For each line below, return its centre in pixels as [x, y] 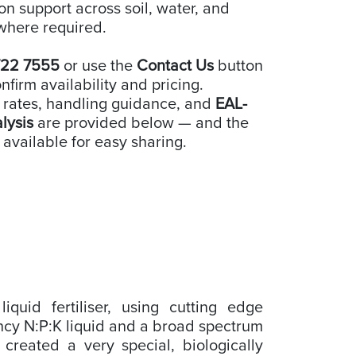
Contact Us [175, 66]
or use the [98, 66]
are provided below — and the [141, 123]
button [238, 66]
